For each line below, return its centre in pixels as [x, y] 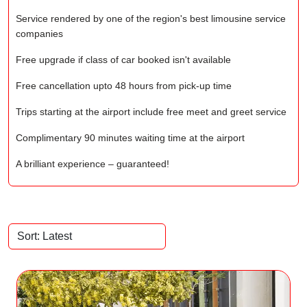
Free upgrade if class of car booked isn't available [123, 60]
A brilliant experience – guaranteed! [93, 164]
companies [39, 34]
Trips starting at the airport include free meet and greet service [151, 112]
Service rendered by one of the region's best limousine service [151, 19]
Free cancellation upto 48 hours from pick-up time [124, 86]
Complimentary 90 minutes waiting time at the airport [130, 138]
